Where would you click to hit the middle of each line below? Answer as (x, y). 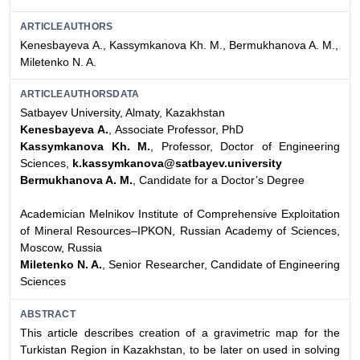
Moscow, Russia (61, 248)
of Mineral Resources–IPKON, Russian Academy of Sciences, (180, 231)
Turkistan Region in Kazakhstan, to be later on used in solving (180, 349)
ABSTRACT (48, 314)
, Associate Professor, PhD (176, 130)
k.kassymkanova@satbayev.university (177, 164)
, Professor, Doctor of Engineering (245, 147)
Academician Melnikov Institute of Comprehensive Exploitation (180, 214)
